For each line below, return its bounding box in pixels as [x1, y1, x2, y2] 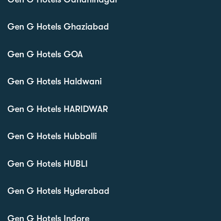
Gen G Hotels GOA [7, 49, 83, 59]
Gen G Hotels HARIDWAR [7, 104, 108, 114]
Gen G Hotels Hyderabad [7, 186, 110, 196]
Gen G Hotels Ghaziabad [7, 22, 109, 32]
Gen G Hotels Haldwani [7, 76, 102, 87]
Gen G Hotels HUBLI [7, 158, 88, 169]
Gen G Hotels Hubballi [7, 131, 97, 142]
